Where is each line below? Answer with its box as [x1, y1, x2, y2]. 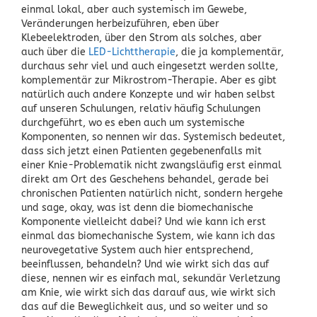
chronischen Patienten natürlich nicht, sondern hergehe [21, 187, 283, 200]
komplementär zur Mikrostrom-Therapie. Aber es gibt [21, 74, 277, 86]
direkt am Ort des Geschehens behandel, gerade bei [21, 173, 269, 185]
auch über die [21, 45, 88, 58]
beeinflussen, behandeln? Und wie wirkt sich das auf [21, 258, 269, 270]
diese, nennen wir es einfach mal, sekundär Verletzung [21, 272, 280, 284]
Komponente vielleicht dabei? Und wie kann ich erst [21, 215, 266, 228]
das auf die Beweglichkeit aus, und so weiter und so [21, 300, 267, 313]
